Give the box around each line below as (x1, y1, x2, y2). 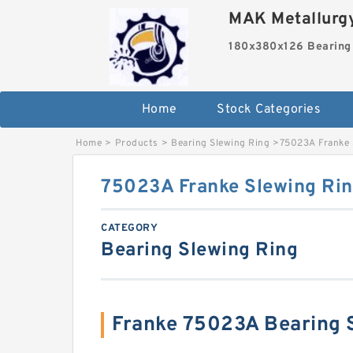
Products (114, 137, 158, 150)
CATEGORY (101, 222, 158, 236)
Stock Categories (217, 102, 321, 118)
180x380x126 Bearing (229, 40, 351, 54)
